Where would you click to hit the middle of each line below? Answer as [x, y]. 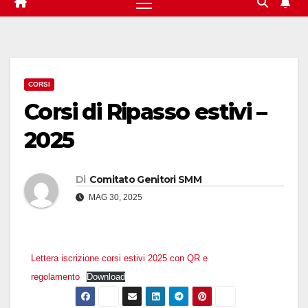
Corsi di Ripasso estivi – [145, 112]
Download [106, 277]
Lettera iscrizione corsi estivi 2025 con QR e [119, 258]
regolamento [55, 277]
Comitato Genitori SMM [145, 180]
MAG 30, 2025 [114, 198]
